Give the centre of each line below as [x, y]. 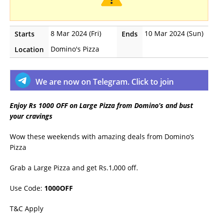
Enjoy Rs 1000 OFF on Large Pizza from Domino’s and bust [101, 106]
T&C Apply [27, 209]
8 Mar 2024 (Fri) [76, 34]
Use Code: [27, 188]
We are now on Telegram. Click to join [105, 82]
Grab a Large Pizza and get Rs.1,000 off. [74, 168]
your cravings [31, 116]
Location [29, 50]
